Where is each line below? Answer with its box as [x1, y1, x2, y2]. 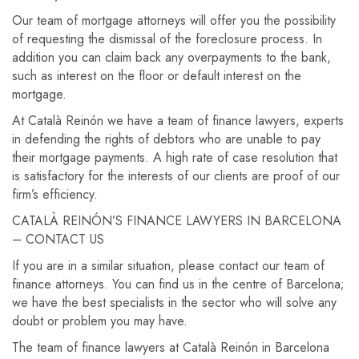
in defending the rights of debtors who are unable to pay [12, 130, 321, 148]
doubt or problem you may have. [12, 312, 188, 330]
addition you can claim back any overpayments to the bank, [12, 48, 331, 67]
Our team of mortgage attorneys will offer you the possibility [12, 11, 336, 30]
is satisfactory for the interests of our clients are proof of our [12, 167, 340, 185]
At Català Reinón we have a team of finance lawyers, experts [12, 111, 344, 130]
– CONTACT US [12, 230, 104, 248]
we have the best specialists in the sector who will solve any [12, 293, 337, 312]
